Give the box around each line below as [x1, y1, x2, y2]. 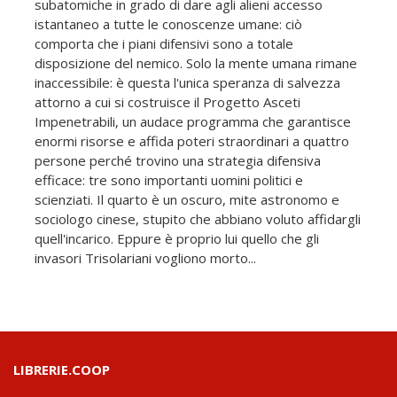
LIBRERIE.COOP [13, 360, 110, 378]
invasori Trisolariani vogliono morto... [35, 248, 256, 267]
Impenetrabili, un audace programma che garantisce [35, 112, 351, 130]
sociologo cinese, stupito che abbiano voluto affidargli [35, 209, 361, 228]
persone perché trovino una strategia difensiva [35, 151, 321, 169]
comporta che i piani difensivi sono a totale [35, 34, 293, 52]
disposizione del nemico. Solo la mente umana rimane [35, 53, 357, 72]
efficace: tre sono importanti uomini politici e [35, 170, 303, 189]
